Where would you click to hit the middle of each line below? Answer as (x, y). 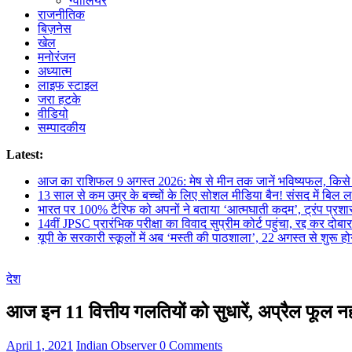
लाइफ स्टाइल (68, 86)
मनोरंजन (57, 57)
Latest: (25, 155)
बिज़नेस (55, 29)
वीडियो (53, 114)
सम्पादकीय (62, 128)
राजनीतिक (61, 15)
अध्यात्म (55, 71)
